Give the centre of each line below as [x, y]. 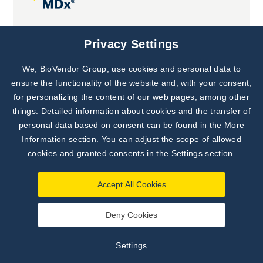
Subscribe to [216, 70]
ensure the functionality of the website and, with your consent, [131, 83]
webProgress [214, 250]
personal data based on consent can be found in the [122, 125]
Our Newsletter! [216, 82]
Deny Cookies [131, 215]
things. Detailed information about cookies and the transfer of [131, 111]
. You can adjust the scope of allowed [169, 139]
